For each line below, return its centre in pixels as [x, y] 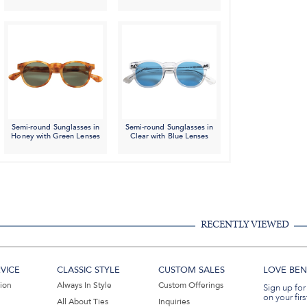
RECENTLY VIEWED [245, 225]
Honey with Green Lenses [56, 136]
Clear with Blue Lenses [169, 136]
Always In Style [85, 285]
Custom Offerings [191, 285]
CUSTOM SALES [191, 270]
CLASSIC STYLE [89, 270]
